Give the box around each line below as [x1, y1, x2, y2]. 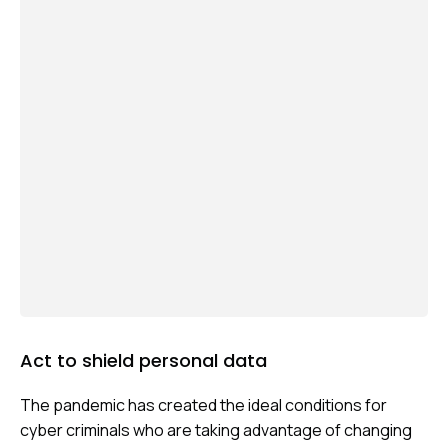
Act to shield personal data [20, 347, 267, 373]
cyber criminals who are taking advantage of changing [20, 418, 412, 441]
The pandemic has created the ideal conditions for [20, 393, 387, 416]
